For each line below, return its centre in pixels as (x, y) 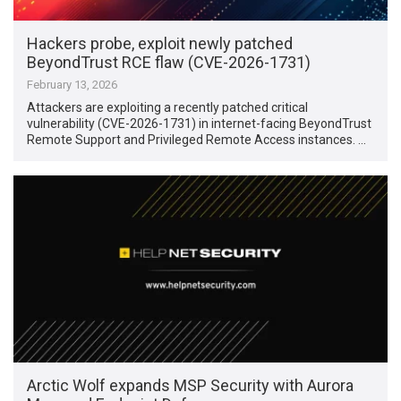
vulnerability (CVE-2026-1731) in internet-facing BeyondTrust (200, 123)
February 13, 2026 (73, 84)
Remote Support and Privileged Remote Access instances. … (197, 139)
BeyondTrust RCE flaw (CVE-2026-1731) (169, 62)
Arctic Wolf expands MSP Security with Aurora (191, 386)
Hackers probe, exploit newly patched (160, 43)
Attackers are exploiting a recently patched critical (168, 107)
